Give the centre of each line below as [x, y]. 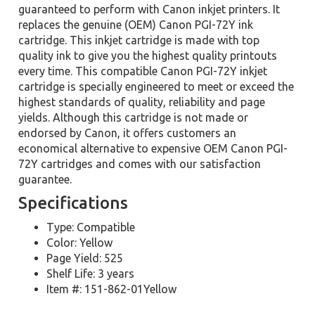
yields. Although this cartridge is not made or [134, 117]
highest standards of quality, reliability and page [142, 102]
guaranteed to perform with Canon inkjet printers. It [149, 9]
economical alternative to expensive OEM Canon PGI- [153, 148]
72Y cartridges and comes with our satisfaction [140, 164]
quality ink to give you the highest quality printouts [148, 56]
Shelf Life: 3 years [91, 274]
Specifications [73, 203]
